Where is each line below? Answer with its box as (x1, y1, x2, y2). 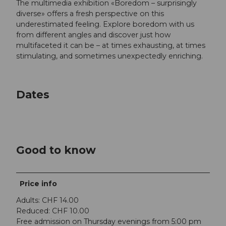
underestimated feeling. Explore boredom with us (16, 20, 194, 29)
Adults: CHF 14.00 (16, 196, 79, 205)
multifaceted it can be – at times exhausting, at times (16, 41, 205, 50)
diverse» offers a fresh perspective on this (16, 9, 164, 19)
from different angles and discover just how (16, 30, 171, 40)
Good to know (16, 143, 96, 156)
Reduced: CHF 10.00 (16, 206, 89, 216)
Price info (20, 179, 58, 189)
